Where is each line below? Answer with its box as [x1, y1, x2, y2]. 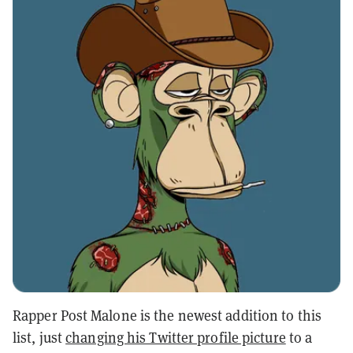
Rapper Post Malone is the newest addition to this [13, 306, 321, 325]
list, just [13, 328, 66, 347]
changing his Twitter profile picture [65, 328, 286, 347]
